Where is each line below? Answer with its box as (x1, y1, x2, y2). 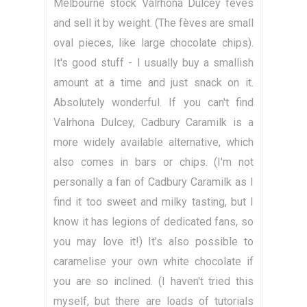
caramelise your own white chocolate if (53, 255, 254, 269)
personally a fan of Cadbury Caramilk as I (53, 175, 254, 189)
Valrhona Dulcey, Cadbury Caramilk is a (53, 116, 254, 130)
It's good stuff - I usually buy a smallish (53, 56, 254, 70)
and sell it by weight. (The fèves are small (53, 16, 254, 30)
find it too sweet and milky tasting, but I (53, 195, 254, 209)
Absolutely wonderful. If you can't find (53, 96, 254, 110)
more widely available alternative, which (53, 136, 254, 149)
